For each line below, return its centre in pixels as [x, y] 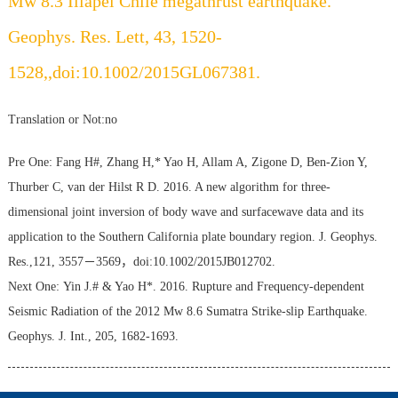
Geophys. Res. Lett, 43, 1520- [115, 37]
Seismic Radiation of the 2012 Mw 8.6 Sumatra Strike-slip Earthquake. [187, 312]
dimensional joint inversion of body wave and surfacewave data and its [185, 212]
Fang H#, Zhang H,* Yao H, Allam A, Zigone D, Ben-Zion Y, [211, 163]
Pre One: [30, 163]
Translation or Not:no [62, 120]
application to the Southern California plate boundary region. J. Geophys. [192, 237]
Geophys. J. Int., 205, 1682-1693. [93, 337]
